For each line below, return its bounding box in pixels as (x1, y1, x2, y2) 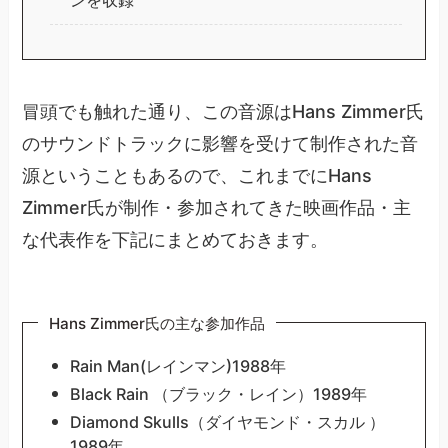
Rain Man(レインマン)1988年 (69, 355, 286, 376)
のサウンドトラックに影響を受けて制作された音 (22, 133, 419, 155)
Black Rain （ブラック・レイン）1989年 (69, 383, 367, 404)
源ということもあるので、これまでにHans (22, 165, 373, 187)
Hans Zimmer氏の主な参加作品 (49, 314, 266, 334)
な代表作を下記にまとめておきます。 (22, 229, 329, 251)
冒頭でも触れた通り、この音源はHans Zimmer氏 (22, 101, 425, 123)
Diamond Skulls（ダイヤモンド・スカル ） (69, 411, 385, 432)
